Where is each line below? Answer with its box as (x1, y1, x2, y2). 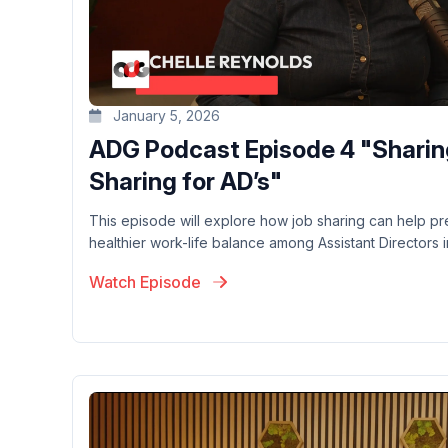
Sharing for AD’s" (89, 167, 282, 197)
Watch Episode (89, 272, 205, 293)
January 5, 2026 (109, 107, 220, 125)
